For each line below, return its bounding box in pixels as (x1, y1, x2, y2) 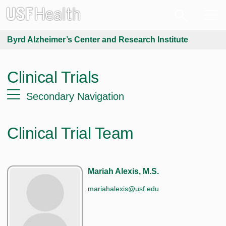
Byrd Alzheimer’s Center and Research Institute (7, 35, 188, 44)
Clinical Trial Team (7, 124, 134, 142)
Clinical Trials (7, 68, 99, 86)
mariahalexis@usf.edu (88, 184, 159, 193)
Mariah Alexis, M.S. (88, 166, 159, 176)
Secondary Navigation (26, 91, 124, 102)
